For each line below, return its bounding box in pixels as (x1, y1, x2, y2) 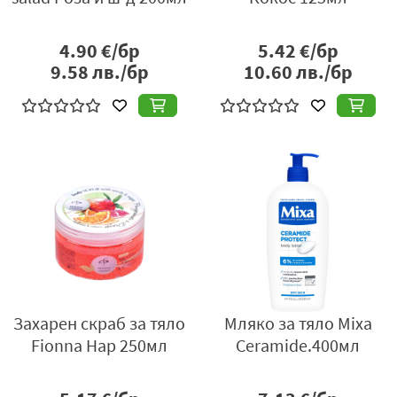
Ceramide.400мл (236, 334, 360, 357)
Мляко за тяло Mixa (223, 312, 372, 335)
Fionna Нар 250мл (31, 334, 167, 357)
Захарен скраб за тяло (13, 312, 185, 335)
